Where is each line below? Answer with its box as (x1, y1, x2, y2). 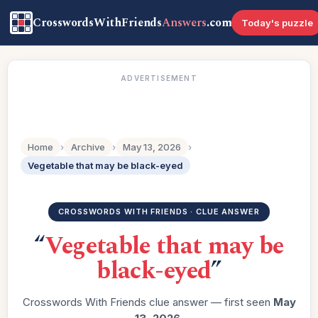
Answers (162, 14, 207, 31)
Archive (71, 141, 105, 153)
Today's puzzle (241, 17, 314, 28)
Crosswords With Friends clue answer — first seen (22, 295, 273, 309)
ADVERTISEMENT (121, 74, 197, 82)
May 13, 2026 (123, 141, 181, 153)
